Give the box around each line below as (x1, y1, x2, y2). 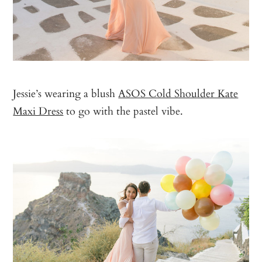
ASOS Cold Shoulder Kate (118, 85, 239, 102)
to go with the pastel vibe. (63, 102, 184, 119)
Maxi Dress (13, 102, 64, 119)
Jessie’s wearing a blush (13, 85, 119, 102)
